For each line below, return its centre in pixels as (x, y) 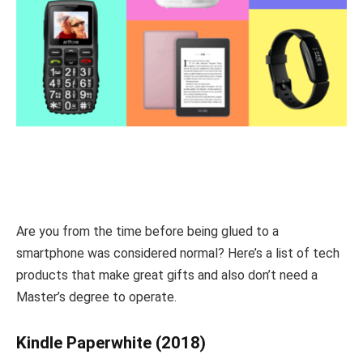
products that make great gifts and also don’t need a (167, 275)
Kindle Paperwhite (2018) (111, 343)
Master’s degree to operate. (96, 297)
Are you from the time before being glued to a (147, 232)
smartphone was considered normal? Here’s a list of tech (178, 254)
